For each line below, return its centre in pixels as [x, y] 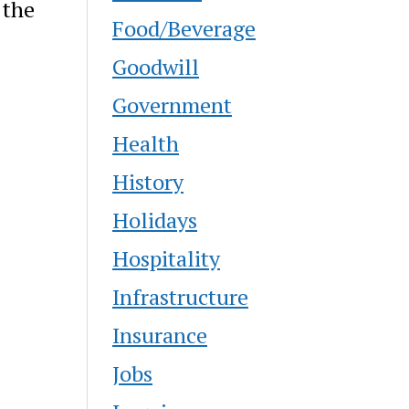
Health [146, 143]
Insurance [160, 335]
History [148, 181]
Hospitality [167, 258]
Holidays [155, 220]
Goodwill [156, 66]
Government [173, 105]
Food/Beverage [184, 28]
